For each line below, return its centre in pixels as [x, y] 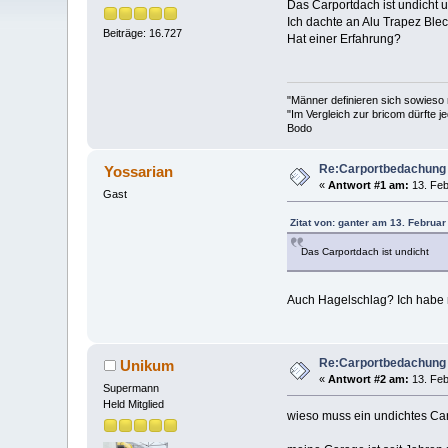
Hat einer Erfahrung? [343, 38]
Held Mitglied [134, 404]
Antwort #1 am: [369, 185]
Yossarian [138, 172]
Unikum [146, 366]
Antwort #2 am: [369, 379]
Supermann [131, 388]
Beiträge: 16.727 [143, 33]
